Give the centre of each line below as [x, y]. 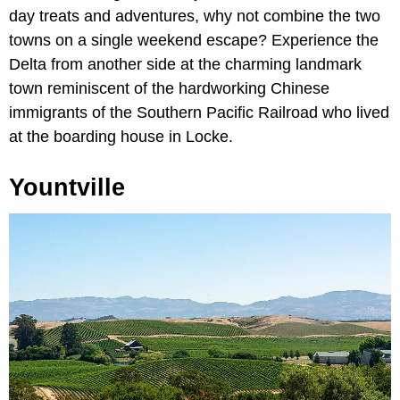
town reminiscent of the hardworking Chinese [169, 88]
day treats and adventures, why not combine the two [195, 16]
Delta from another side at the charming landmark [185, 64]
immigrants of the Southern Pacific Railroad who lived [199, 112]
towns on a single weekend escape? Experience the [194, 40]
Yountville [67, 187]
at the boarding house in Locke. [121, 136]
